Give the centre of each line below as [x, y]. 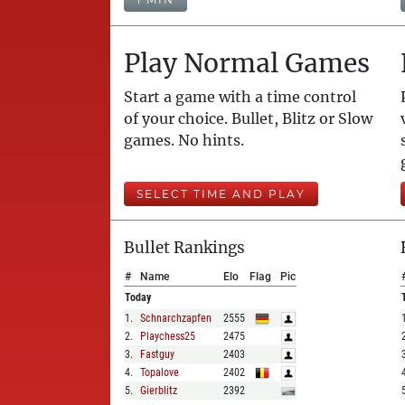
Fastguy [157, 354]
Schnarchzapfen [176, 318]
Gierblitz [159, 391]
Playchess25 [168, 336]
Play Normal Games [247, 63]
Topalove [160, 372]
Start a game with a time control [240, 97]
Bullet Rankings [184, 248]
